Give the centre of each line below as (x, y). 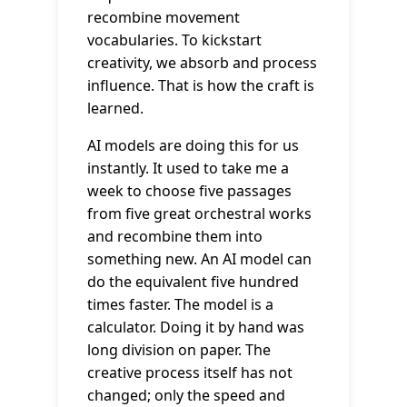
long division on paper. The (179, 350)
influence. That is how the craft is (201, 85)
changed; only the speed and (186, 395)
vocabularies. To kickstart (174, 40)
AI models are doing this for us (193, 145)
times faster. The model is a (180, 304)
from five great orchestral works (199, 213)
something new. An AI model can (199, 259)
